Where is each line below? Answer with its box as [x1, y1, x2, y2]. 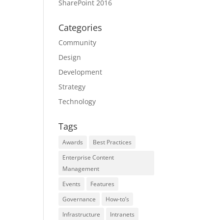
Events [62, 180, 81, 188]
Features [90, 180, 115, 188]
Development [58, 67, 103, 77]
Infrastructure [62, 210, 101, 219]
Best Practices [93, 138, 132, 146]
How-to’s [106, 195, 130, 203]
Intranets [110, 210, 135, 219]
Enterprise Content [62, 153, 114, 162]
